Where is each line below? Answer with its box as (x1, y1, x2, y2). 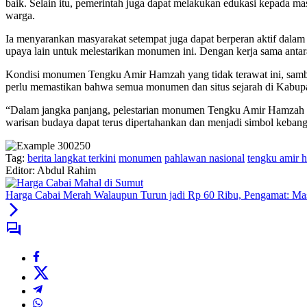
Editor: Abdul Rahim (5, 164, 96, 177)
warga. (5, 10, 35, 22)
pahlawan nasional (164, 152, 245, 164)
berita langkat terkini (27, 152, 116, 164)
